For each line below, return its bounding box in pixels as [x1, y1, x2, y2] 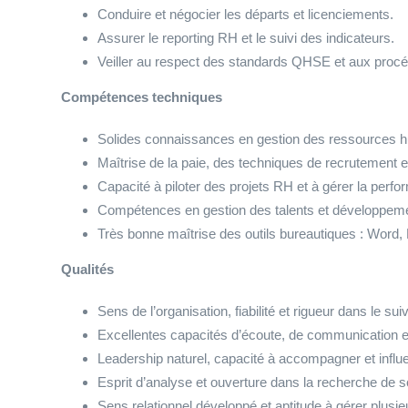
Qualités [61, 261, 114, 277]
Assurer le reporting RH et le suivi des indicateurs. [97, 30, 394, 46]
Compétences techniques [61, 89, 222, 105]
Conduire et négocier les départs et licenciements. [97, 6, 393, 22]
